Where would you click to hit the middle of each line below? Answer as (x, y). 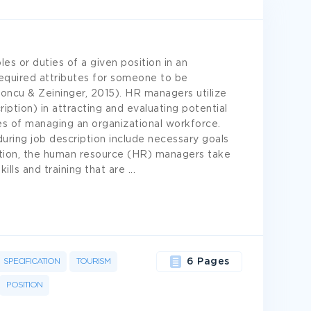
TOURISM (93, 261)
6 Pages (208, 262)
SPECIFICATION (32, 261)
